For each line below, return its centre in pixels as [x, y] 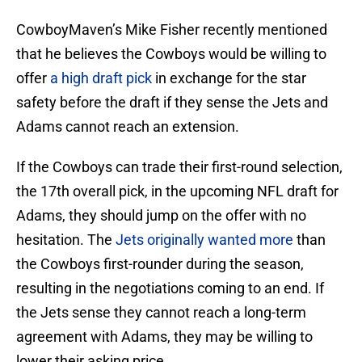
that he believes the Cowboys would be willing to [171, 54]
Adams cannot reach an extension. [128, 127]
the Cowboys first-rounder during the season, [160, 264]
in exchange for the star [229, 78]
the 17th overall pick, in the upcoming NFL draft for [177, 192]
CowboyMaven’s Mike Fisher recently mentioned [172, 30]
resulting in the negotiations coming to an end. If [170, 288]
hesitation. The [66, 240]
